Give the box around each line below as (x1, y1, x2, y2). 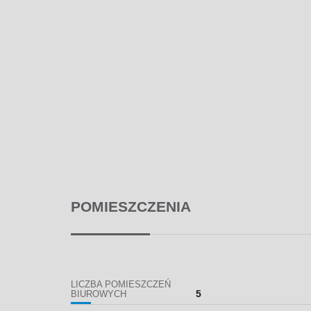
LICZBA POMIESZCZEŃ (71, 279, 171, 289)
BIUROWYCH (71, 289, 126, 299)
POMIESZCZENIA (71, 198, 191, 215)
